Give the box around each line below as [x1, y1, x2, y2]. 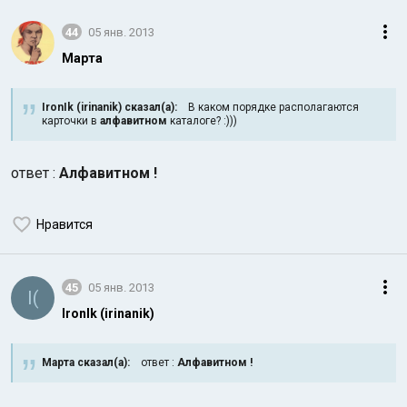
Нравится [36, 217, 93, 232]
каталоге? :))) [167, 114, 237, 127]
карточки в [42, 114, 100, 127]
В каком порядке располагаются [177, 101, 359, 114]
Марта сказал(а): [42, 356, 130, 369]
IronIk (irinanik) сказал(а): [42, 101, 177, 114]
